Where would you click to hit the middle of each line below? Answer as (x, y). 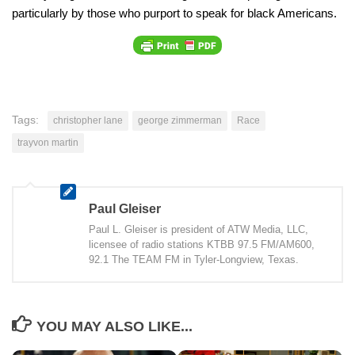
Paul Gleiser (125, 208)
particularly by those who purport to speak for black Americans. (174, 13)
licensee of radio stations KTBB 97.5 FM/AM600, (202, 244)
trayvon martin (48, 142)
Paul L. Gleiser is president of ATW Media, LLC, (198, 229)
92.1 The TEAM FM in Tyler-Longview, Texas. (194, 259)
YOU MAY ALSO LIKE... (114, 326)
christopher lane (88, 120)
